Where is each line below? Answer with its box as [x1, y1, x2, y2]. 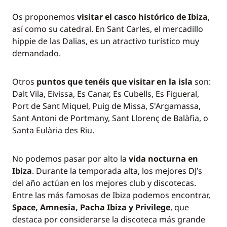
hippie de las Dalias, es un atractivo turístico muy [12, 35, 199, 47]
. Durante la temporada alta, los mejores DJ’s [32, 165, 202, 176]
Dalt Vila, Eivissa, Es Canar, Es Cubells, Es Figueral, [12, 88, 199, 99]
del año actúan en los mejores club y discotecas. [12, 177, 196, 188]
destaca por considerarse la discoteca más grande [12, 214, 205, 225]
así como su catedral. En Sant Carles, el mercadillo [12, 23, 203, 34]
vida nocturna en [129, 153, 198, 164]
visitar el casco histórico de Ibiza [77, 11, 208, 22]
